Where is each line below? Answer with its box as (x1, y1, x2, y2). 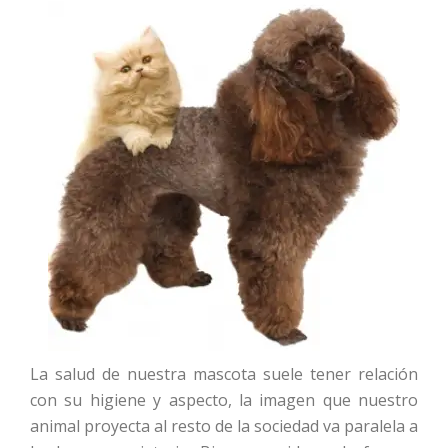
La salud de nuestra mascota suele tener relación (30, 363, 418, 386)
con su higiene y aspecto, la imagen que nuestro (30, 389, 418, 412)
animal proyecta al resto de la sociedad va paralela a (30, 415, 418, 438)
